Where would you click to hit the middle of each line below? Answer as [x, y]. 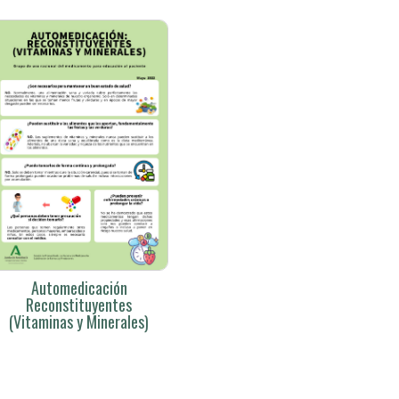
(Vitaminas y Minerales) [79, 321]
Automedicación [79, 287]
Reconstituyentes [79, 304]
